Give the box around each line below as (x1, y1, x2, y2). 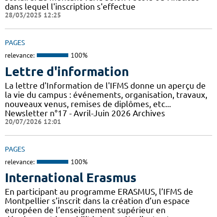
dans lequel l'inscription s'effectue (5, 2, 136, 12)
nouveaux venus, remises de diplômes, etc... (5, 99, 171, 108)
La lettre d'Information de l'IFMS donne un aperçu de (5, 80, 206, 90)
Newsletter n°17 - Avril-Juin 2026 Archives (5, 108, 165, 118)
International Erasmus (5, 170, 137, 185)
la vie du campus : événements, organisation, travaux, (5, 90, 207, 99)
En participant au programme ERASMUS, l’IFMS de (5, 187, 193, 197)
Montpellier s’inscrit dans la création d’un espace (5, 196, 190, 206)
